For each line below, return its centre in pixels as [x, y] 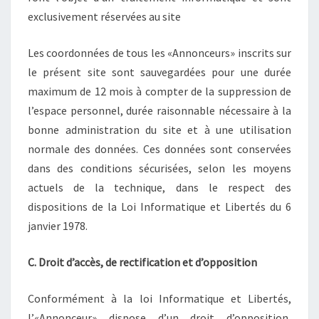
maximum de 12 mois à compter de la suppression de [159, 91]
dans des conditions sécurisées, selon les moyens [159, 168]
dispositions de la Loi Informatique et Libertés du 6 [159, 206]
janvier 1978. [58, 225]
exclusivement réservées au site [104, 16]
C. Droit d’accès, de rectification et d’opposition [142, 262]
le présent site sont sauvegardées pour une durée [159, 72]
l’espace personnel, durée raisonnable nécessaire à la [159, 110]
